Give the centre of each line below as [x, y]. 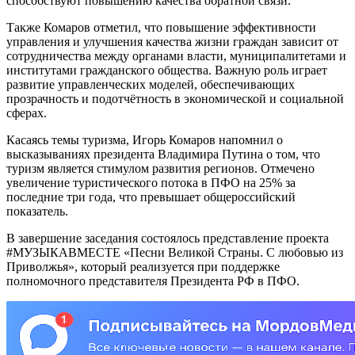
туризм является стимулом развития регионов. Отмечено [160, 168]
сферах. [27, 113]
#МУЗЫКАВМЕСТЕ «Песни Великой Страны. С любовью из [175, 252]
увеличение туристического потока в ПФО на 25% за [151, 182]
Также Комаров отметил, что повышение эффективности [161, 27]
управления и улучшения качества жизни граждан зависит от [172, 41]
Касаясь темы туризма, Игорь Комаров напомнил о [145, 139]
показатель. [37, 211]
